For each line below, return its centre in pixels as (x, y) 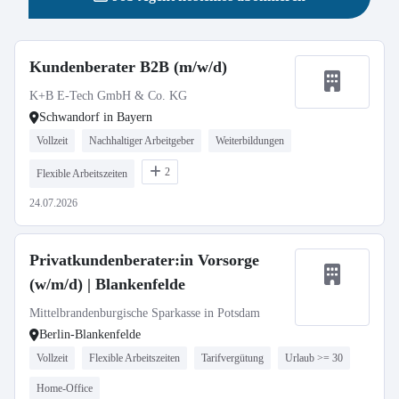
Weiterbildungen (250, 141)
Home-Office (65, 388)
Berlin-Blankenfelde (90, 334)
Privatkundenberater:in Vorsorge (144, 260)
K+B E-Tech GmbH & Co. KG (108, 96)
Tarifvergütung (232, 358)
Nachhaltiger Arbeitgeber (142, 141)
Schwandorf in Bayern (96, 117)
